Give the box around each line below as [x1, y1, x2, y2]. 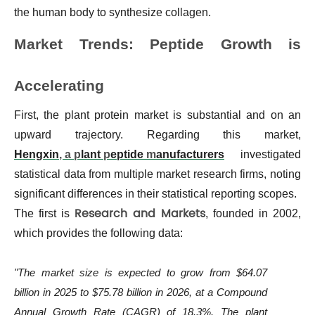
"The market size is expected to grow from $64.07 [14, 266, 267, 279]
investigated [224, 148, 301, 161]
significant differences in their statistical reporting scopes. [14, 188, 297, 200]
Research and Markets [75, 205, 205, 224]
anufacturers [156, 148, 224, 161]
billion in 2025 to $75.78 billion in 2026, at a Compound [14, 286, 267, 299]
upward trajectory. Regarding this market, [14, 129, 301, 141]
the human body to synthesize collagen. [14, 6, 211, 19]
